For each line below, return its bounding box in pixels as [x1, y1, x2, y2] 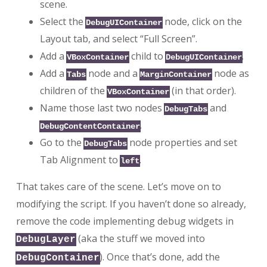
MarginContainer [139, 69, 212, 79]
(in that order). [169, 83, 236, 97]
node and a [85, 66, 140, 80]
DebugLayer [15, 234, 76, 245]
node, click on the [162, 14, 242, 28]
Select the [39, 14, 86, 28]
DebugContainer [15, 252, 100, 263]
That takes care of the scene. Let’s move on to [15, 179, 221, 193]
